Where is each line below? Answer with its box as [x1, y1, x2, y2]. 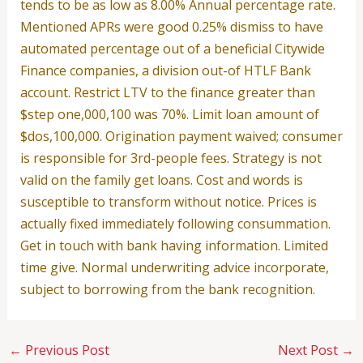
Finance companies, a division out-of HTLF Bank [19, 61, 311, 79]
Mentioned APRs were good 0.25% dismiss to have [19, 17, 323, 36]
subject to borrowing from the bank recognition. [19, 280, 315, 298]
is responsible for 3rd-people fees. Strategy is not [19, 148, 322, 167]
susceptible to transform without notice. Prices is [19, 192, 317, 211]
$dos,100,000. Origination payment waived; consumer [19, 126, 343, 145]
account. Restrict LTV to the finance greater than [19, 83, 315, 101]
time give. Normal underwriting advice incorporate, [19, 258, 329, 276]
